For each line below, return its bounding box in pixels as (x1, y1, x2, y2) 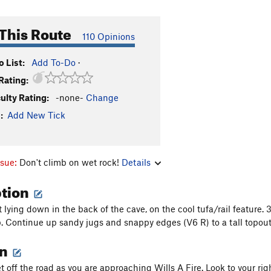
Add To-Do (31, 57, 76, 68)
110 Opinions (82, 31, 135, 42)
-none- (56, 92, 83, 103)
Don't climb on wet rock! (19, 156, 122, 168)
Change (86, 92, 119, 103)
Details (122, 156, 151, 168)
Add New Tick (7, 109, 65, 120)
